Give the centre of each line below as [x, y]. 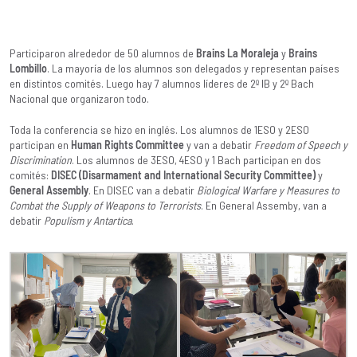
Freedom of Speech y [301, 145]
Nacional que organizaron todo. [79, 99]
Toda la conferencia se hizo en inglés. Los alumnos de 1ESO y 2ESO [159, 130]
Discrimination [41, 160]
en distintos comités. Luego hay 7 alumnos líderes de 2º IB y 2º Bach [162, 84]
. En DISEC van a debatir [143, 190]
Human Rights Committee [127, 145]
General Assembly [49, 190]
